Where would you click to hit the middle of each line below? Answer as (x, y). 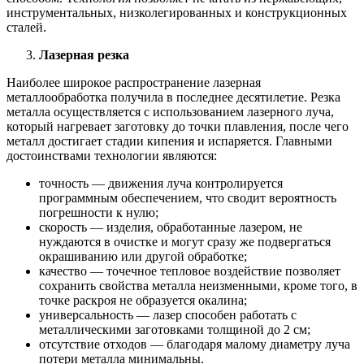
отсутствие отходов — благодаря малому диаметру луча (195, 344)
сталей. (26, 27)
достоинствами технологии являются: (112, 155)
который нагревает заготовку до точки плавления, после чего (178, 126)
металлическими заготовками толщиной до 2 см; (175, 329)
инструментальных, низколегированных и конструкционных (177, 12)
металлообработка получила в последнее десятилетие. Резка (173, 97)
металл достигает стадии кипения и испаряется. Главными (169, 141)
